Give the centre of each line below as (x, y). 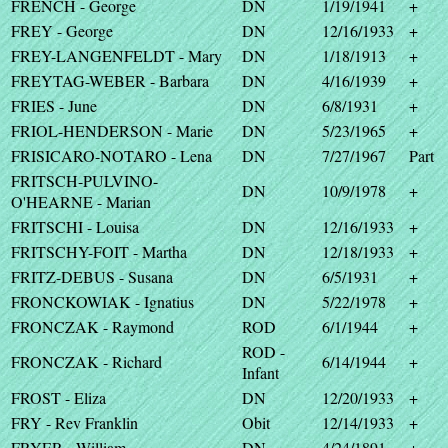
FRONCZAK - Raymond (92, 326)
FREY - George (62, 30)
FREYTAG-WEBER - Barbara (110, 80)
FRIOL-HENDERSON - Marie (112, 130)
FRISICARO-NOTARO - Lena (111, 155)
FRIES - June (54, 105)
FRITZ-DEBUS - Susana (92, 276)
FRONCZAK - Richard (86, 361)
